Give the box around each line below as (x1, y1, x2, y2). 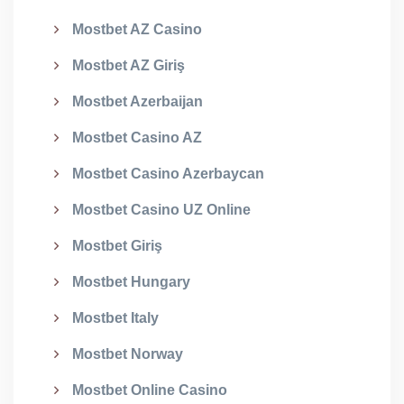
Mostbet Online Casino (72, 382, 227, 398)
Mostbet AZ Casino (72, 22, 202, 37)
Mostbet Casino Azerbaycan (72, 166, 264, 181)
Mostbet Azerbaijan (72, 94, 203, 109)
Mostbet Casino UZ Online (72, 202, 251, 217)
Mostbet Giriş (72, 238, 162, 253)
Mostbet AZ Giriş (72, 58, 185, 73)
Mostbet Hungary (72, 274, 190, 289)
